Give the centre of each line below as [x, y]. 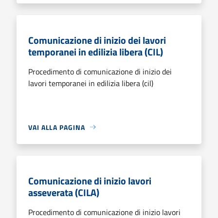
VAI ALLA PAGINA [57, 127]
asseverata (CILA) [64, 192]
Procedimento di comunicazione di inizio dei [100, 71]
